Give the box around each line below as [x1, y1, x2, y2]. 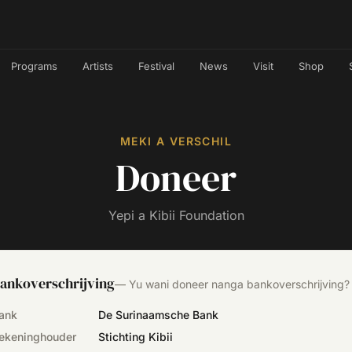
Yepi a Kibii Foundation [108, 207, 244, 223]
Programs [10, 60, 57, 72]
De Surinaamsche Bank [98, 308, 218, 321]
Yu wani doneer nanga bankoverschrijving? [129, 277, 350, 291]
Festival [137, 60, 174, 72]
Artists [82, 60, 113, 72]
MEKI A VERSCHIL [120, 134, 232, 148]
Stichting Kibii [98, 330, 173, 343]
